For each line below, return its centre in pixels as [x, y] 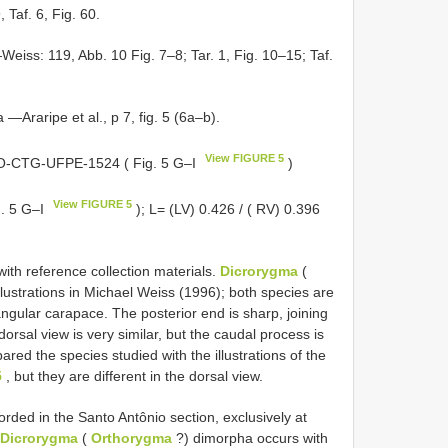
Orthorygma [131, 437]
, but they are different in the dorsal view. [132, 375]
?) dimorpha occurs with [250, 437]
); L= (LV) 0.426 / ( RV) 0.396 [226, 208]
